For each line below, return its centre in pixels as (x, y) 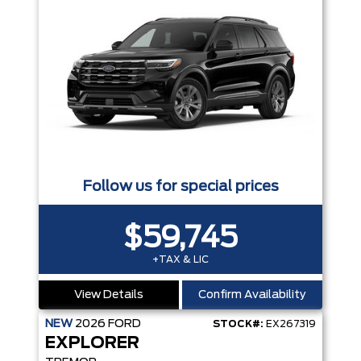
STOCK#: (238, 324)
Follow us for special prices (180, 187)
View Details (109, 295)
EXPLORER (92, 344)
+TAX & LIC (180, 260)
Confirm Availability (252, 295)
